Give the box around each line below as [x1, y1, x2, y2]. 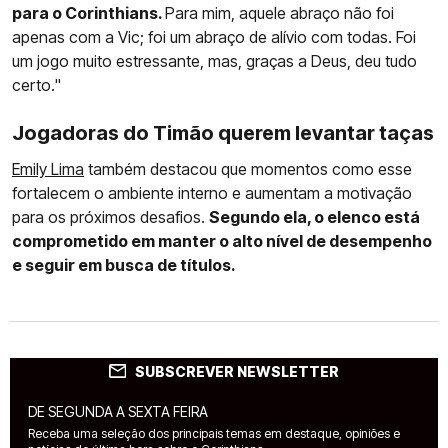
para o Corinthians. [12, 2, 165, 23]
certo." [12, 74, 61, 95]
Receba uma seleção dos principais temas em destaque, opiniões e [28, 425, 400, 441]
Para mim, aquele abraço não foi [165, 2, 394, 23]
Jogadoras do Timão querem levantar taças [12, 120, 434, 145]
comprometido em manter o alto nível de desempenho [12, 230, 432, 251]
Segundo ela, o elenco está [209, 206, 420, 227]
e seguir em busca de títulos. [12, 254, 236, 275]
